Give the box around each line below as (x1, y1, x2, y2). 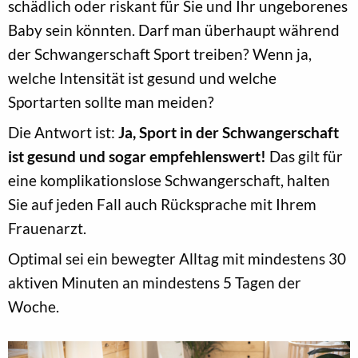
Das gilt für (269, 147, 343, 166)
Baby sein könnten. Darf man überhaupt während (8, 21, 340, 40)
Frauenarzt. (8, 219, 86, 238)
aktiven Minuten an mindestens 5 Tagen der (8, 273, 301, 292)
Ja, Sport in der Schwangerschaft (118, 123, 339, 142)
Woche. (8, 297, 59, 316)
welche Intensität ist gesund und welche (8, 69, 276, 88)
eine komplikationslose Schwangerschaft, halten (8, 171, 330, 190)
